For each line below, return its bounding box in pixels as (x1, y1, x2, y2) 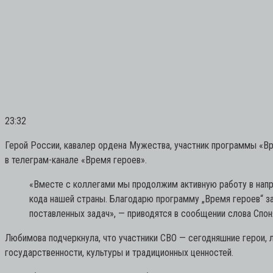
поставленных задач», (29, 207, 116, 219)
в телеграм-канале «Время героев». (5, 154, 147, 166)
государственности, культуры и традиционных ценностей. (5, 246, 233, 258)
